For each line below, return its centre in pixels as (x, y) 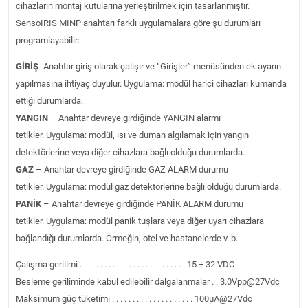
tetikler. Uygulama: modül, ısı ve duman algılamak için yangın (132, 135)
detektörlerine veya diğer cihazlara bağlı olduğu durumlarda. (130, 152)
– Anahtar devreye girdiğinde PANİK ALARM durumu (142, 203)
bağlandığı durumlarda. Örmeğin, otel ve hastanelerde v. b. (127, 238)
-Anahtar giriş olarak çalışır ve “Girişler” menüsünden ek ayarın (160, 66)
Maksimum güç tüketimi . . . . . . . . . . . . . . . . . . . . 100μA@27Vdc (134, 298)
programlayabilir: (48, 40)
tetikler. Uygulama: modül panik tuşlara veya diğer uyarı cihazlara (140, 221)
